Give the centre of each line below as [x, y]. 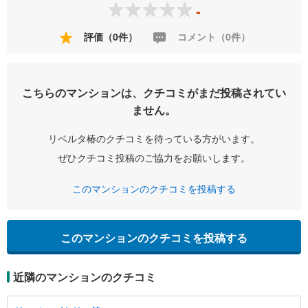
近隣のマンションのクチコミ [85, 277]
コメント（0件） [212, 36]
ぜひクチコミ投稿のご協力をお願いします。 [154, 158]
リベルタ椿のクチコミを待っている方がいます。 [154, 139]
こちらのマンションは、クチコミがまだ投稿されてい [154, 93]
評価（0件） [109, 36]
